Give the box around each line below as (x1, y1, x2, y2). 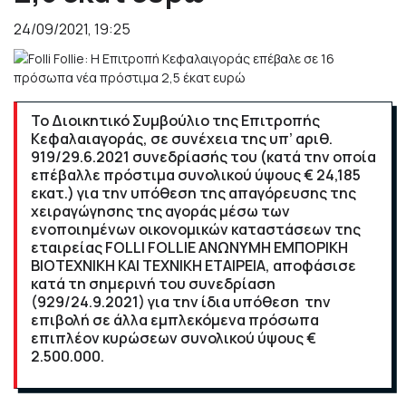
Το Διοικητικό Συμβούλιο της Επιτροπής (31, 111, 320, 130)
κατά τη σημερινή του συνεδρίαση (31, 274, 275, 294)
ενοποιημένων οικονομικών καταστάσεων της (31, 219, 361, 239)
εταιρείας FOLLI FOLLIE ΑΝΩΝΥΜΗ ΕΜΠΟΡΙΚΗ (31, 237, 348, 257)
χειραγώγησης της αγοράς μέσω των (31, 201, 290, 221)
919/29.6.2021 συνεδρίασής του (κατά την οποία (31, 147, 376, 167)
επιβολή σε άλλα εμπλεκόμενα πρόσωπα (31, 310, 319, 330)
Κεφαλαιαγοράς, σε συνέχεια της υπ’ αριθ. (31, 129, 333, 149)
